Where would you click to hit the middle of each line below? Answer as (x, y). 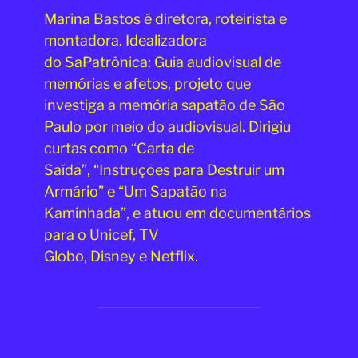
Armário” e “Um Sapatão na (135, 192)
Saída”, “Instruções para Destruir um (164, 170)
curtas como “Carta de (119, 149)
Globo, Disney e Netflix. (121, 257)
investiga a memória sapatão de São (164, 105)
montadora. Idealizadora (125, 41)
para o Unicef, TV (101, 235)
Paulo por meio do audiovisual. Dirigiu (167, 127)
